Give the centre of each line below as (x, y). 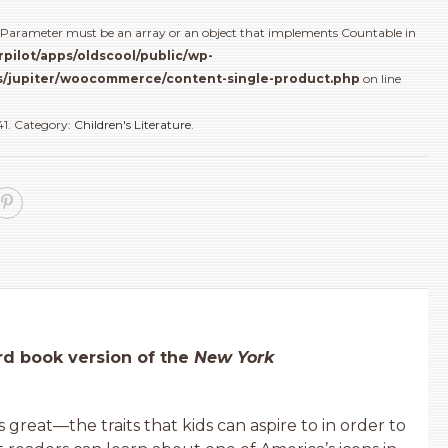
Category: (43, 124)
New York (234, 357)
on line (380, 78)
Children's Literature (132, 124)
